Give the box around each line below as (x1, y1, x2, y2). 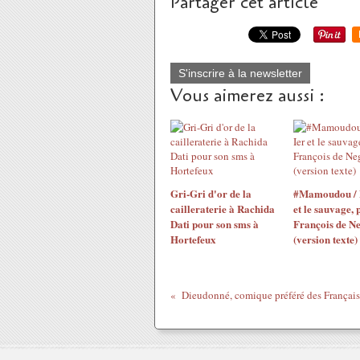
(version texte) (292, 231, 358, 247)
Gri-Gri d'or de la (170, 186, 252, 201)
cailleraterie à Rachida (170, 201, 275, 216)
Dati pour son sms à (170, 216, 259, 231)
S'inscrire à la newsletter (178, 67, 302, 80)
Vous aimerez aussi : (170, 84, 325, 108)
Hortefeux (170, 231, 216, 247)
